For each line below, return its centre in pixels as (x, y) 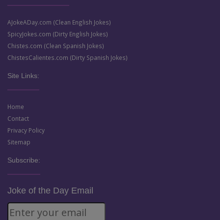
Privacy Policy (26, 130)
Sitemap (19, 142)
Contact (18, 118)
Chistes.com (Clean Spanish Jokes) (56, 46)
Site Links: (23, 76)
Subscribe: (24, 160)
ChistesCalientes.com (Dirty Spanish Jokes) (68, 57)
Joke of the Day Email (50, 191)
